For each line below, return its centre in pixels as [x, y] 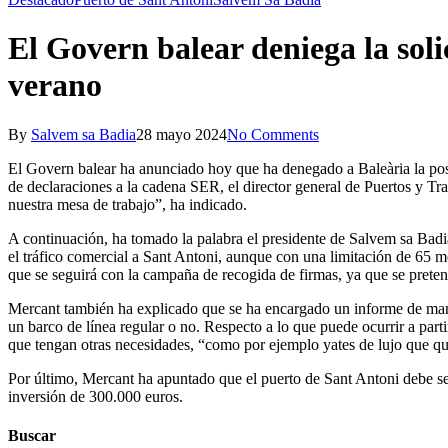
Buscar [32, 436]
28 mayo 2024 [181, 134]
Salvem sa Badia [83, 134]
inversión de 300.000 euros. [95, 396]
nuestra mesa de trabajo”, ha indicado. [127, 204]
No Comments [273, 134]
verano [55, 85]
